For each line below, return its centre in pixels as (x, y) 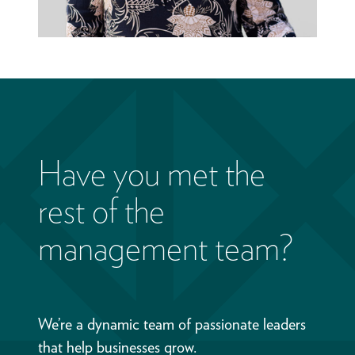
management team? (166, 248)
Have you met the (152, 173)
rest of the (101, 210)
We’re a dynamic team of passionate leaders (172, 324)
